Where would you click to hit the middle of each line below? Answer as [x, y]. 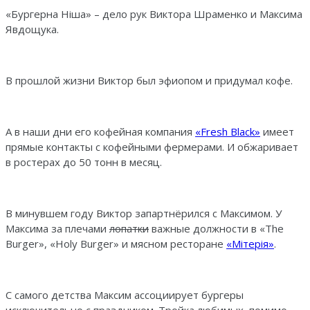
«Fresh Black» [228, 131]
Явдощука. [32, 29]
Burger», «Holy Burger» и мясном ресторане [116, 243]
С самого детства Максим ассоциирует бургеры [125, 294]
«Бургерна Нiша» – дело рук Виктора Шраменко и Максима [154, 13]
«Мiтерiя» [250, 243]
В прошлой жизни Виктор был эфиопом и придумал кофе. [149, 80]
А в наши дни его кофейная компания [100, 131]
